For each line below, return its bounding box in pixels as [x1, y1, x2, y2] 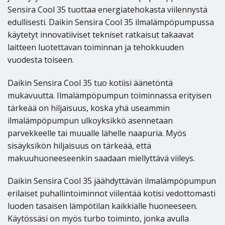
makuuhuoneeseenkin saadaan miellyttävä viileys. [8, 152, 195, 164]
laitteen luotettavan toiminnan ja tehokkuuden [8, 41, 184, 53]
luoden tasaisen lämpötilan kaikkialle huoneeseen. [8, 200, 197, 212]
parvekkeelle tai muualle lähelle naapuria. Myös [8, 127, 186, 139]
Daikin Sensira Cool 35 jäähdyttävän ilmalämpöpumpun [8, 175, 216, 187]
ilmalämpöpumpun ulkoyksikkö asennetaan [8, 115, 173, 126]
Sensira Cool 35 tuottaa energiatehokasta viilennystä [8, 4, 207, 15]
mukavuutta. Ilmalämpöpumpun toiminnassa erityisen [8, 89, 211, 101]
